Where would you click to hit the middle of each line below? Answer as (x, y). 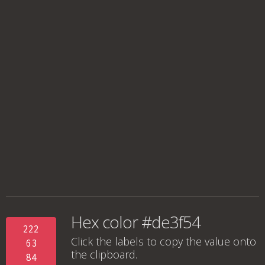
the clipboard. (104, 254)
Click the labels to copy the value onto (164, 241)
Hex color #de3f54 (136, 222)
